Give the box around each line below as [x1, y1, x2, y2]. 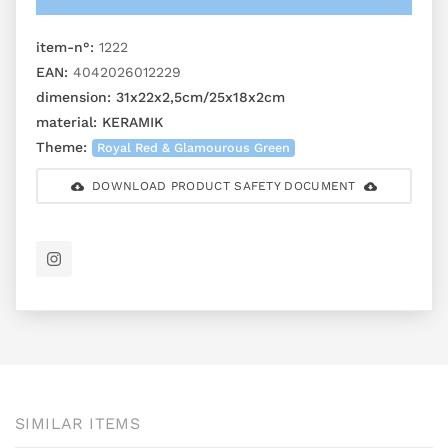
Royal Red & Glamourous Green [97, 140, 291, 156]
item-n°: [36, 39, 94, 56]
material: [36, 114, 97, 131]
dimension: [36, 89, 111, 106]
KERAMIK [97, 114, 163, 131]
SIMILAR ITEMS [15, 414, 141, 434]
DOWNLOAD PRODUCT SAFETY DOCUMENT [92, 179, 356, 194]
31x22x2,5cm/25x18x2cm [111, 89, 285, 106]
